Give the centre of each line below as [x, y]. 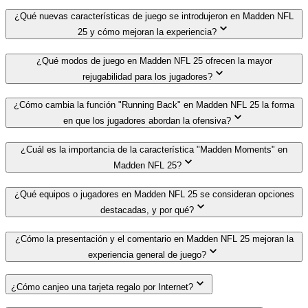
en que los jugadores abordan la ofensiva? [147, 121]
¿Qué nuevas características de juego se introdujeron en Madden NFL [154, 16]
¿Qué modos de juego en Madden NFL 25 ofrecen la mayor [154, 60]
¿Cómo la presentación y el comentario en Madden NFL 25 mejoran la [154, 239]
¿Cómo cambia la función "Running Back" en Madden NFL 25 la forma [154, 105]
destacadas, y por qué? [147, 210]
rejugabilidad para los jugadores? [147, 76]
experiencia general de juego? [147, 254]
